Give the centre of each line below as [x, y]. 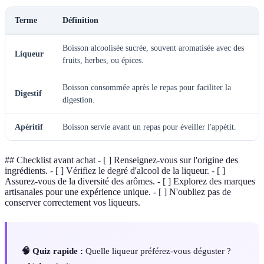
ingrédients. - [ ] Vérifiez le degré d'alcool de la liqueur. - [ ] [115, 171]
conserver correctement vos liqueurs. [72, 203]
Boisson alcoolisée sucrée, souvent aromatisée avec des [153, 48]
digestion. [79, 100]
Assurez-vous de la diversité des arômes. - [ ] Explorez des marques [130, 181]
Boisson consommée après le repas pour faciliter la [147, 88]
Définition [80, 21]
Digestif [28, 94]
